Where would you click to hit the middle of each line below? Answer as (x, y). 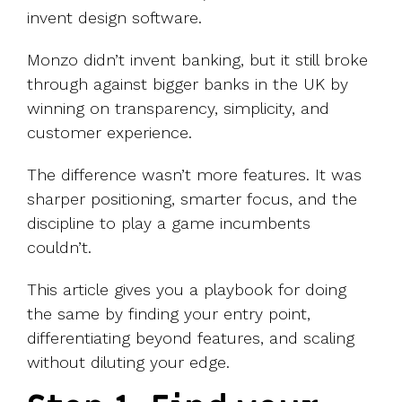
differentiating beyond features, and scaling (191, 337)
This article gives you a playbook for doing (187, 289)
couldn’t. (59, 247)
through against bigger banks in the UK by (188, 83)
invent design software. (117, 17)
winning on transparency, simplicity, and (178, 108)
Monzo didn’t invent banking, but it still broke (197, 59)
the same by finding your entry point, (169, 313)
